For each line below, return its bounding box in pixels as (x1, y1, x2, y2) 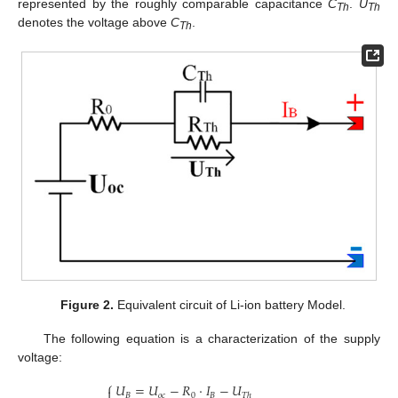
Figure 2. (60, 297, 114, 312)
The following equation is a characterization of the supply (43, 331, 380, 346)
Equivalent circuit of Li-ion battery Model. (113, 297, 346, 312)
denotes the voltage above (18, 14, 171, 29)
